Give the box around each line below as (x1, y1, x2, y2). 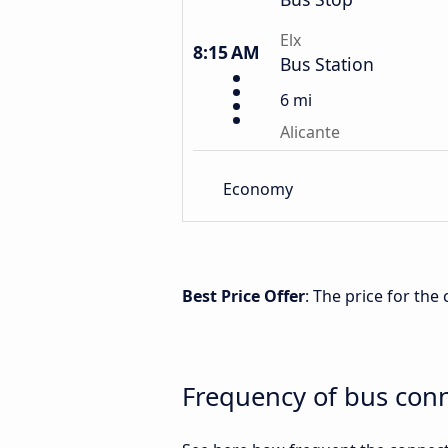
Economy (223, 177, 293, 200)
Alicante (280, 121, 340, 143)
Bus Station (280, 52, 374, 76)
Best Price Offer (182, 285, 305, 307)
